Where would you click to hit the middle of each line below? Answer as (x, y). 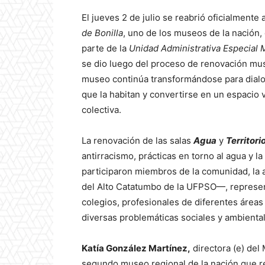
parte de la (105, 49)
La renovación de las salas (138, 141)
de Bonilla (102, 33)
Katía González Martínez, (136, 248)
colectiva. (101, 110)
